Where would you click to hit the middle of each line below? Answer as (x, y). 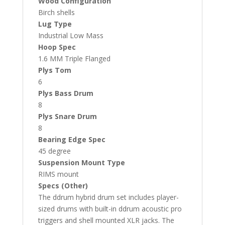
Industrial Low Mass (71, 35)
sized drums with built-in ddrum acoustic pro (110, 208)
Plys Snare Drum (67, 116)
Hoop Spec (57, 47)
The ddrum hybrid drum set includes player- (108, 197)
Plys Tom (54, 70)
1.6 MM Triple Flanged (74, 58)
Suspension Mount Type (81, 162)
